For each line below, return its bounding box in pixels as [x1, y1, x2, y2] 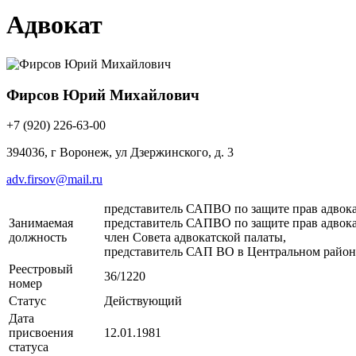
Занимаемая [9, 216, 73, 230]
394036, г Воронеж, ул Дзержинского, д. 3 [6, 145, 234, 160]
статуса [9, 340, 48, 354]
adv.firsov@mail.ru [6, 172, 103, 187]
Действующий [104, 294, 182, 308]
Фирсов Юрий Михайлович [6, 86, 199, 103]
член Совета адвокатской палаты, [104, 230, 286, 245]
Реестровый [9, 262, 73, 277]
